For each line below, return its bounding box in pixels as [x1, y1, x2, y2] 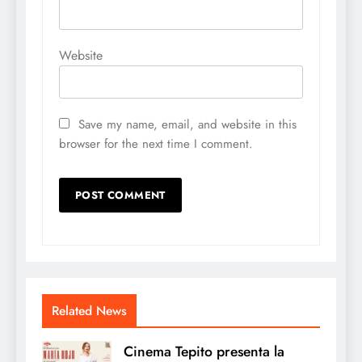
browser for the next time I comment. [59, 134, 253, 153]
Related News [52, 301, 127, 320]
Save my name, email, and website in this [78, 115, 297, 133]
